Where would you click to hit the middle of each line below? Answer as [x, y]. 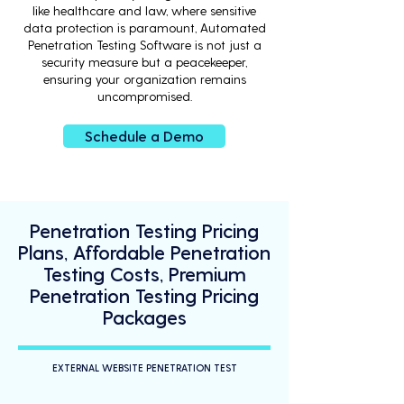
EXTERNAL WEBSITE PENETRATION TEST [144, 367]
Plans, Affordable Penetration [144, 252]
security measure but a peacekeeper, [144, 62]
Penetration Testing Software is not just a [144, 45]
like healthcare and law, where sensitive [144, 10]
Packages [144, 317]
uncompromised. [144, 96]
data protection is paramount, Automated [144, 28]
